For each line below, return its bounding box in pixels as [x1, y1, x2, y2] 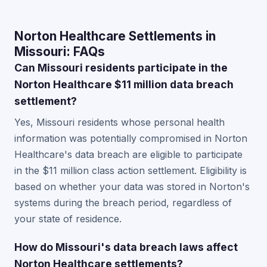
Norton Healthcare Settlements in [14, 29, 216, 44]
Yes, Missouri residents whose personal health [14, 116, 225, 128]
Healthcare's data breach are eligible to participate [14, 148, 243, 160]
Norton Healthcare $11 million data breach [14, 78, 234, 91]
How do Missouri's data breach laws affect [14, 241, 238, 253]
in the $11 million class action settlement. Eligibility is [14, 164, 247, 176]
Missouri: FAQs [14, 44, 105, 59]
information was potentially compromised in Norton [14, 132, 247, 144]
